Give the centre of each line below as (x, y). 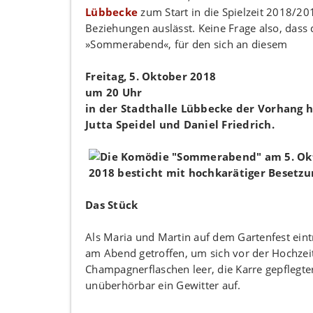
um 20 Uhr (114, 92)
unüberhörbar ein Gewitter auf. (163, 285)
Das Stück (112, 204)
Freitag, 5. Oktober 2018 (151, 76)
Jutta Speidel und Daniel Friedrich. (180, 124)
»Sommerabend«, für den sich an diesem (187, 44)
